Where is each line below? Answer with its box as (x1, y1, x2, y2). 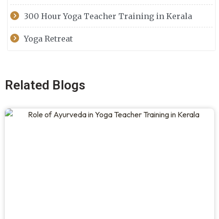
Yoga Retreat (23, 34, 73, 44)
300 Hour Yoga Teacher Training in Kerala (23, 11, 192, 22)
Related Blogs (5, 78, 85, 93)
